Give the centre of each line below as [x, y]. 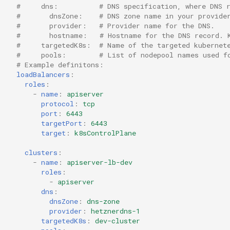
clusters [41, 152]
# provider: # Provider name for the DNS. [116, 25]
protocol [57, 103]
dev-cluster [118, 221]
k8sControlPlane [105, 133]
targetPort [62, 123]
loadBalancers [43, 74]
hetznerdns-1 [116, 211]
